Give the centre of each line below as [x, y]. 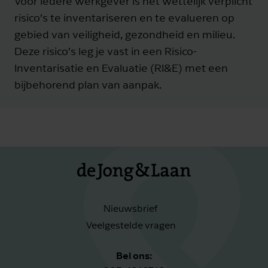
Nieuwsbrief [130, 208]
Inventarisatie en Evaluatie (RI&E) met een [121, 68]
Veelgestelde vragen [130, 225]
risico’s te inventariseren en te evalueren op [124, 17]
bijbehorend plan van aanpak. [88, 84]
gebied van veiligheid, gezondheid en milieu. [125, 34]
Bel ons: [134, 255]
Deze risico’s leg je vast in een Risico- [106, 51]
